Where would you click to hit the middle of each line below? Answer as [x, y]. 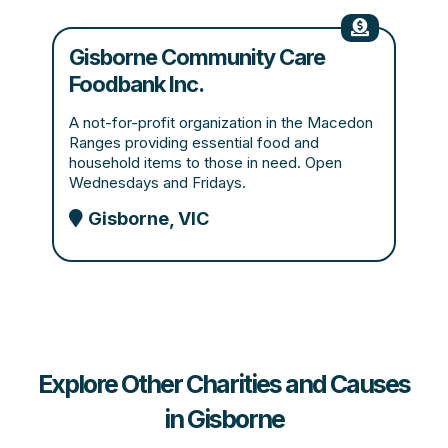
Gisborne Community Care [197, 57]
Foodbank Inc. [137, 84]
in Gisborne [224, 419]
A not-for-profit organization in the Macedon [221, 122]
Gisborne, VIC [149, 218]
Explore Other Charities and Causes [224, 384]
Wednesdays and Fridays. [158, 182]
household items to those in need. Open [206, 162]
